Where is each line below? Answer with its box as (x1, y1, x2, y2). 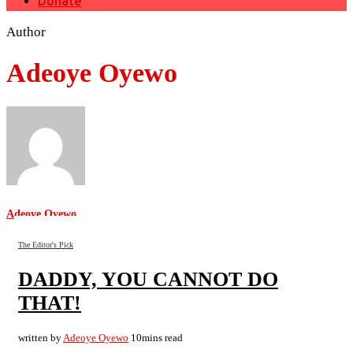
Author (6, 24, 46, 39)
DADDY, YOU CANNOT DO (18, 267, 278, 291)
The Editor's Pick (18, 240, 73, 249)
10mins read (131, 331, 183, 344)
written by (18, 331, 63, 344)
